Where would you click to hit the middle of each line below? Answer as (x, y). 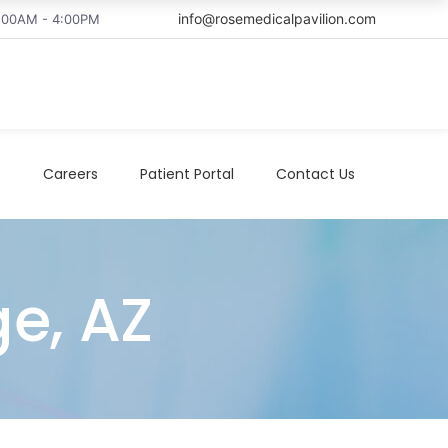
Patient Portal (187, 173)
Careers (70, 173)
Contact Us (315, 173)
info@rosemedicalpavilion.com (277, 18)
